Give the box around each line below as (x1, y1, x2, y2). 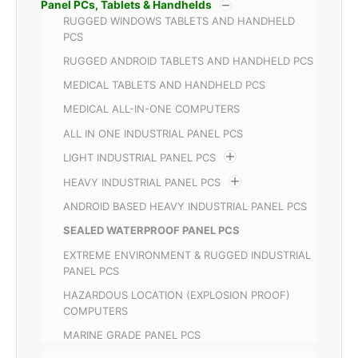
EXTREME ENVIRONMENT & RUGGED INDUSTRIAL (63, 248, 311, 261)
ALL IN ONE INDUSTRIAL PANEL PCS (63, 126, 243, 140)
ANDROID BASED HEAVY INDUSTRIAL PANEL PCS (63, 200, 307, 213)
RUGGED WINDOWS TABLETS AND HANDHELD (63, 14, 295, 27)
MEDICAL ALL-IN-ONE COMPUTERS (63, 102, 240, 116)
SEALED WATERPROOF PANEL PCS (63, 224, 240, 237)
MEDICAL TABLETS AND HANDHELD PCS (63, 78, 265, 92)
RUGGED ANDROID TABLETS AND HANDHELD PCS (63, 54, 313, 67)
